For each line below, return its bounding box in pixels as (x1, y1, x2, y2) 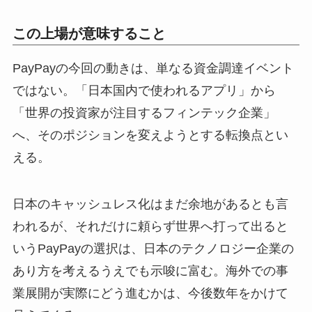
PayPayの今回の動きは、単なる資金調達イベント (12, 61, 294, 75)
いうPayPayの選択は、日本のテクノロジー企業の (12, 242, 294, 256)
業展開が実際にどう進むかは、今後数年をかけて (12, 286, 288, 301)
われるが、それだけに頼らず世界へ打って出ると (12, 219, 288, 234)
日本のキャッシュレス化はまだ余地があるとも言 (12, 197, 288, 212)
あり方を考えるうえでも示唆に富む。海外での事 (12, 264, 288, 279)
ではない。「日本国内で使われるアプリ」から (12, 83, 276, 97)
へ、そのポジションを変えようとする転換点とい (12, 127, 288, 142)
